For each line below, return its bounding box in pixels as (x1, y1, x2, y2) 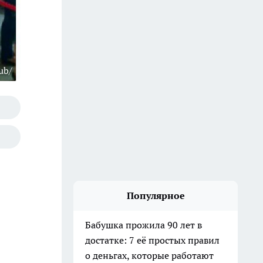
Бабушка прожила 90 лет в (85, 219, 202, 231)
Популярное (126, 190, 185, 201)
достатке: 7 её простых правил (85, 234, 220, 246)
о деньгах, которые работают (85, 249, 214, 261)
